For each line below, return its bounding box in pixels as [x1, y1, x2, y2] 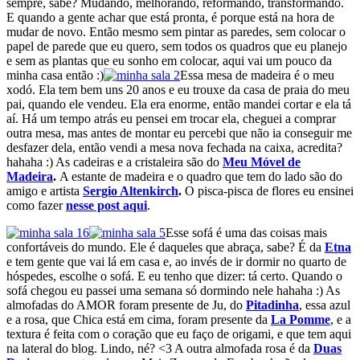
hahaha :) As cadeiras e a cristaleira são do [6, 155, 223, 170]
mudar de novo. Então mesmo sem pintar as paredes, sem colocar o [6, 25, 346, 39]
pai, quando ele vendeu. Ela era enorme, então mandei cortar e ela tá [6, 97, 351, 112]
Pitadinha [246, 298, 299, 313]
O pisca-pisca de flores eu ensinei [185, 184, 354, 198]
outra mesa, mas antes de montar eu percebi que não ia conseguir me [6, 126, 352, 141]
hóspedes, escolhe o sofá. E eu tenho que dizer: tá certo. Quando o [6, 269, 342, 284]
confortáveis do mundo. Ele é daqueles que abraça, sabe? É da [6, 240, 325, 255]
